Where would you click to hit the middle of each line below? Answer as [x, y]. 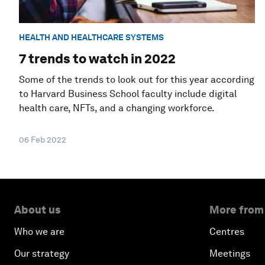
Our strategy [42, 254]
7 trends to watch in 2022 [97, 59]
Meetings [230, 254]
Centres [227, 232]
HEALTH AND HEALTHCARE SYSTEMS [91, 37]
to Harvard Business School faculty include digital [128, 94]
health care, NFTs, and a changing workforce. [117, 108]
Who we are [39, 232]
